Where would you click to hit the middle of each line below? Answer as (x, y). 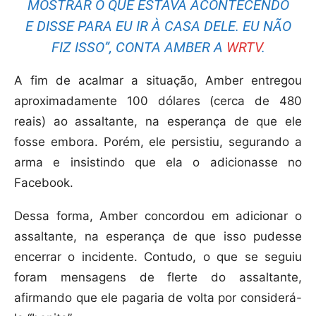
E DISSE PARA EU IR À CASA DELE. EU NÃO (158, 26)
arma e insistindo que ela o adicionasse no (158, 163)
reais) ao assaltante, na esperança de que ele (158, 122)
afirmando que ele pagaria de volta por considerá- (158, 298)
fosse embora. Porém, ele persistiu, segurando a (158, 142)
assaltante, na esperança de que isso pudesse (158, 237)
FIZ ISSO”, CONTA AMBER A (139, 48)
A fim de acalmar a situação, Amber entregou (158, 81)
